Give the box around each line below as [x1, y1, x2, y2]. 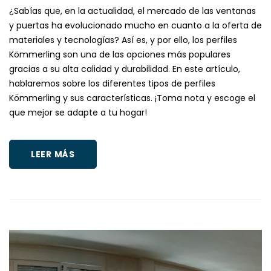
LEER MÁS [31, 148, 75, 161]
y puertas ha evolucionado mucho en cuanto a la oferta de [9, 19, 262, 32]
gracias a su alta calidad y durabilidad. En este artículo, [9, 63, 240, 76]
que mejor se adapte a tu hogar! [9, 106, 147, 119]
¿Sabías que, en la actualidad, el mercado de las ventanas [9, 5, 256, 18]
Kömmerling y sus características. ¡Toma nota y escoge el [9, 92, 255, 105]
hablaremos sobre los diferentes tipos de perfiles [9, 77, 215, 90]
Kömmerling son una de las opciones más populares [9, 48, 230, 61]
